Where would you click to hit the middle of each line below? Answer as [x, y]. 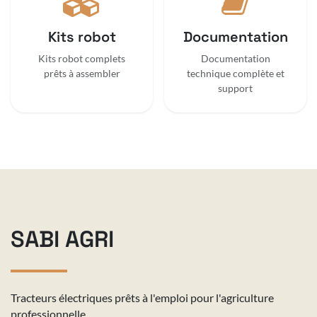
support [235, 88]
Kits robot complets [82, 58]
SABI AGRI [62, 238]
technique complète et [235, 73]
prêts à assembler [82, 73]
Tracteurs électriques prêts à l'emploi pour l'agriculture [142, 297]
